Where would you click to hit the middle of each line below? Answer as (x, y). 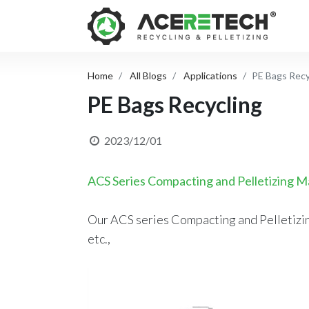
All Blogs (149, 76)
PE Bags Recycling (175, 104)
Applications (211, 76)
